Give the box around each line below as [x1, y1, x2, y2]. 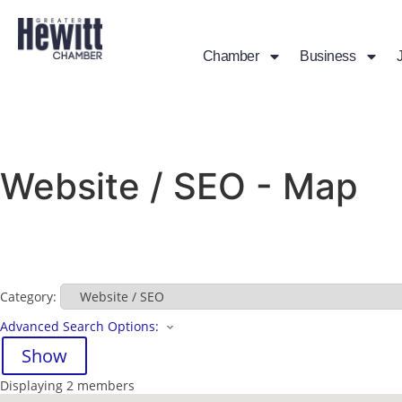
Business [300, 48, 356, 64]
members [74, 377, 135, 395]
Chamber [202, 48, 259, 64]
